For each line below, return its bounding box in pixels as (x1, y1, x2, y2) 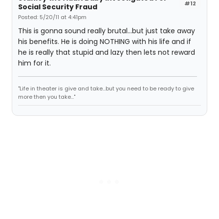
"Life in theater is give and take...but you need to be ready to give (18, 85, 194, 92)
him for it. (18, 58, 51, 68)
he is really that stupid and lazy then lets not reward (18, 47, 195, 57)
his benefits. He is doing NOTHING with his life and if (18, 37, 191, 46)
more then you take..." (18, 93, 75, 101)
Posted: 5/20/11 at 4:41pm (18, 13, 87, 21)
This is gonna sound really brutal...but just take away (18, 26, 195, 36)
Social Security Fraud (18, 2, 97, 12)
